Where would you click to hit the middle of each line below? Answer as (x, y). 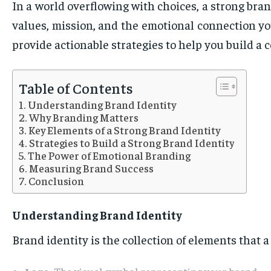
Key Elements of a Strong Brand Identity (124, 130)
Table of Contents (76, 88)
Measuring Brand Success (91, 168)
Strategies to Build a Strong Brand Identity (131, 143)
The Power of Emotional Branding (109, 155)
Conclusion (56, 181)
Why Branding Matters (83, 117)
